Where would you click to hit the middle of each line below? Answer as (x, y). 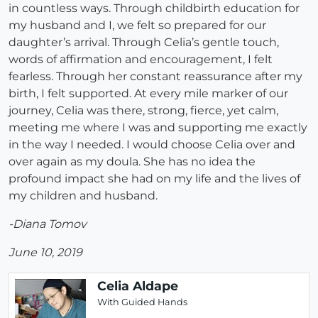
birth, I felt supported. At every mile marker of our (148, 94)
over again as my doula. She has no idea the (132, 162)
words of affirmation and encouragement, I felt (141, 60)
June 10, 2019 (45, 253)
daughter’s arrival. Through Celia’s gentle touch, (144, 43)
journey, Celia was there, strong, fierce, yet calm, (143, 111)
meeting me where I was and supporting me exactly (158, 128)
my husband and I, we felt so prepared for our (137, 26)
